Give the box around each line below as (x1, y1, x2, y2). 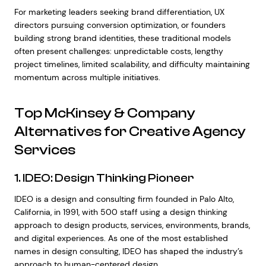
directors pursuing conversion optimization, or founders (14, 20, 226, 30)
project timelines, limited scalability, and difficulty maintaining (14, 59, 250, 69)
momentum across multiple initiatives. (14, 72, 160, 83)
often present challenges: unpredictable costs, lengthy (14, 46, 223, 56)
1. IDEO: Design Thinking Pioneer (14, 171, 194, 185)
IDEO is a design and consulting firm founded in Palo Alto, (14, 194, 234, 204)
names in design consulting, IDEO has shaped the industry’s (14, 246, 243, 256)
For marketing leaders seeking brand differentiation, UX (14, 7, 224, 17)
